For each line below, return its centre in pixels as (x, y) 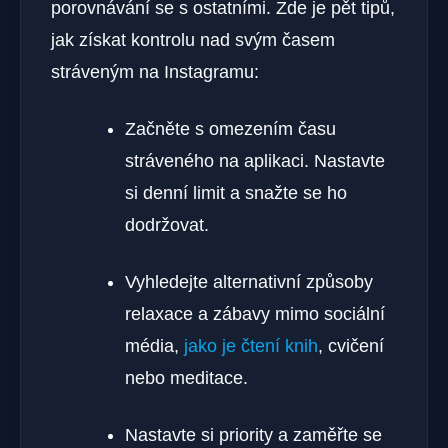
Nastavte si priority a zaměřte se (253, 435)
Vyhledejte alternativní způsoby (249, 282)
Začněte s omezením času (230, 129)
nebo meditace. (186, 378)
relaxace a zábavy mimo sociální (255, 314)
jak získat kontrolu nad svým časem (193, 40)
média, (154, 346)
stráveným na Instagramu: (155, 72)
